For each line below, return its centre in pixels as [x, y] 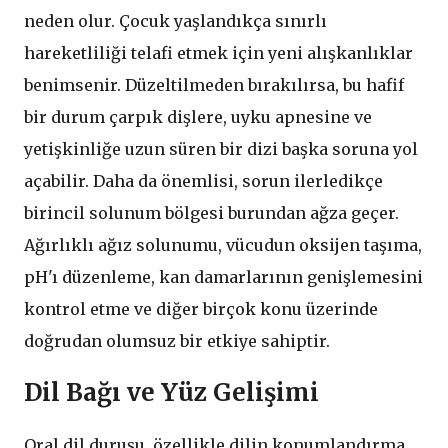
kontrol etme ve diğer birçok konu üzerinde [201, 308]
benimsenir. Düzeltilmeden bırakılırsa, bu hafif [214, 84]
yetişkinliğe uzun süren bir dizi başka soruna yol [221, 148]
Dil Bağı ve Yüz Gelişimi [171, 392]
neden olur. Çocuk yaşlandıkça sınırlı [175, 20]
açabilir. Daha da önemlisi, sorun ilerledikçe [203, 180]
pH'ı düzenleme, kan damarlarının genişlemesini [223, 276]
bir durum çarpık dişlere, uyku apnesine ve [198, 116]
